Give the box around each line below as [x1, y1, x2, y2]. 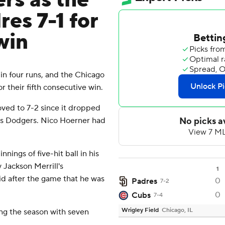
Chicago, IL [162, 206, 193, 214]
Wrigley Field [122, 206, 159, 214]
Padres [132, 176, 157, 187]
